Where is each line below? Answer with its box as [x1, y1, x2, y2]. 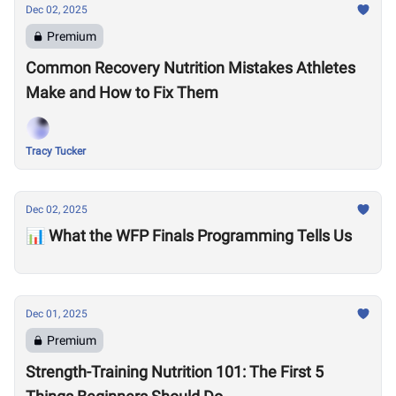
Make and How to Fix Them [26, 83, 218, 102]
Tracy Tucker [26, 145, 86, 157]
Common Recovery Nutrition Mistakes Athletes [26, 58, 355, 77]
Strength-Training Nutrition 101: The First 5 [26, 362, 324, 381]
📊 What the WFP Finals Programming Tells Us [26, 226, 352, 245]
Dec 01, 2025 [26, 308, 88, 320]
